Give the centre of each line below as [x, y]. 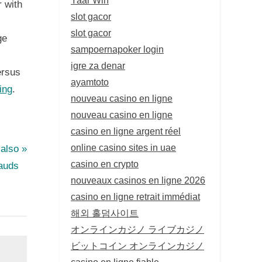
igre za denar [98, 65]
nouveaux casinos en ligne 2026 [138, 180]
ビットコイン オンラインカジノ [137, 245]
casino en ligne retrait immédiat [135, 196]
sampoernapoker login [117, 49]
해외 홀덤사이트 [105, 213]
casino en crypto [105, 163]
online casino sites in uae [123, 147]
